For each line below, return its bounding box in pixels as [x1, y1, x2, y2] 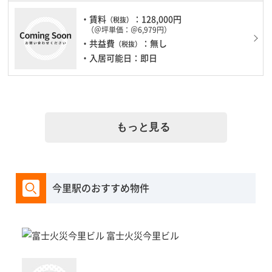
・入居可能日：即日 [81, 52, 158, 64]
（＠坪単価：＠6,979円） [87, 24, 172, 35]
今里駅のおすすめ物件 [52, 180, 150, 195]
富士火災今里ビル [106, 229, 180, 242]
